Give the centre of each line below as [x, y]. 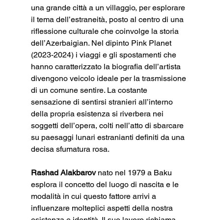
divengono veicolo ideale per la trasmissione [109, 78]
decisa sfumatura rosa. [70, 149]
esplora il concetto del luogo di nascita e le [106, 184]
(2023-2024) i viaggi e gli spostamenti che [104, 55]
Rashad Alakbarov [63, 172]
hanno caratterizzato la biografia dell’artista [107, 66]
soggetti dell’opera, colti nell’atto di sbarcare [108, 125]
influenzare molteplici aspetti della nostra [103, 208]
